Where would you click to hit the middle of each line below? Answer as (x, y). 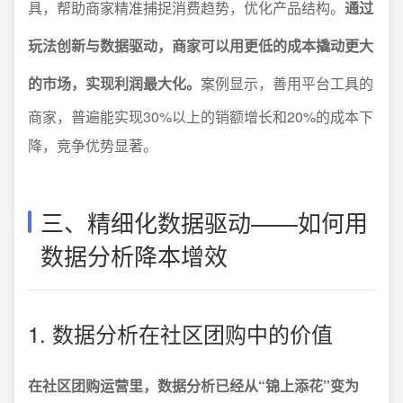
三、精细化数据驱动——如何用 (204, 222)
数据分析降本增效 (134, 255)
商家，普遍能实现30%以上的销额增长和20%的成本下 (201, 116)
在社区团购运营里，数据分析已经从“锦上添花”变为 (193, 385)
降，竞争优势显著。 (93, 145)
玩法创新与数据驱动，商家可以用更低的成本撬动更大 (201, 45)
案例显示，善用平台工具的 (287, 83)
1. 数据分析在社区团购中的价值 (180, 333)
